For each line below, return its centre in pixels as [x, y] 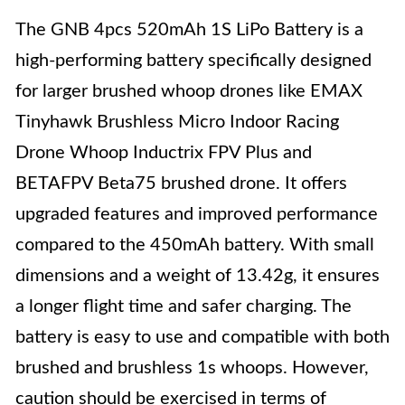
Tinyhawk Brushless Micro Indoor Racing [177, 122]
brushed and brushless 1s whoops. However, [192, 368]
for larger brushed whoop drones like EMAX [189, 91]
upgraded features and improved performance [197, 214]
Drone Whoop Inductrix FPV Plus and [164, 153]
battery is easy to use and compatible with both [202, 337]
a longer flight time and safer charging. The [184, 306]
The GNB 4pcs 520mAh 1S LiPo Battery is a [189, 30]
